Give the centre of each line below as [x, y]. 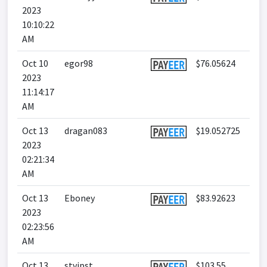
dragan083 [86, 131]
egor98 [79, 63]
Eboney [80, 198]
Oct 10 [35, 63]
